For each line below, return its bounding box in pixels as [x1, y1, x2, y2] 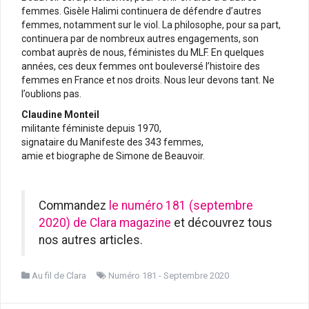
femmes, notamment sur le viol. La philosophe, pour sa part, [21, 19, 281, 30]
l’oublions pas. [21, 88, 81, 99]
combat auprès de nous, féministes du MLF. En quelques [21, 46, 264, 58]
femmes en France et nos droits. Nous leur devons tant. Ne [21, 74, 275, 86]
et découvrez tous [171, 215, 272, 230]
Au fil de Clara [32, 270, 86, 281]
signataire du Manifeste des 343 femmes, [21, 136, 203, 148]
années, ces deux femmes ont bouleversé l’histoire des [21, 60, 260, 72]
